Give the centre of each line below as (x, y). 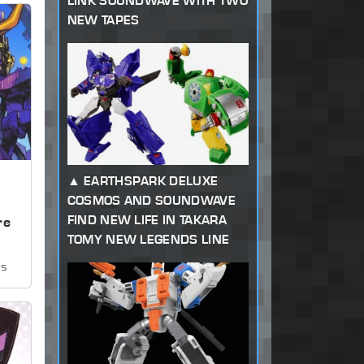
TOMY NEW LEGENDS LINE (148, 240)
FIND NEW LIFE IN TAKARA (147, 220)
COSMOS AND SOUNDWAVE (151, 201)
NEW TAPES (103, 20)
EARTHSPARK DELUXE (151, 181)
